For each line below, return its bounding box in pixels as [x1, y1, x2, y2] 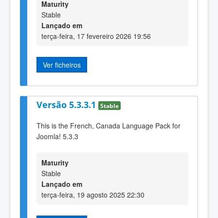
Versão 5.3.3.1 [36, 99, 98, 111]
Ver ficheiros [43, 59, 81, 70]
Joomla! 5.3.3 [36, 131, 78, 141]
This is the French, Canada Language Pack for [36, 120, 181, 130]
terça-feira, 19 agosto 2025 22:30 [41, 190, 145, 200]
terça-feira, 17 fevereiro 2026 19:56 [41, 31, 151, 41]
